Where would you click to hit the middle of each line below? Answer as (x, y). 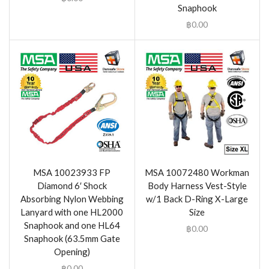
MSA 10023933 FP (72, 172)
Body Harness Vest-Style (197, 185)
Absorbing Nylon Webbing (72, 198)
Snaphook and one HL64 (72, 225)
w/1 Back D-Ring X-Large (197, 198)
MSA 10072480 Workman (197, 172)
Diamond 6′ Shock (72, 185)
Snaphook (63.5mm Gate (72, 238)
